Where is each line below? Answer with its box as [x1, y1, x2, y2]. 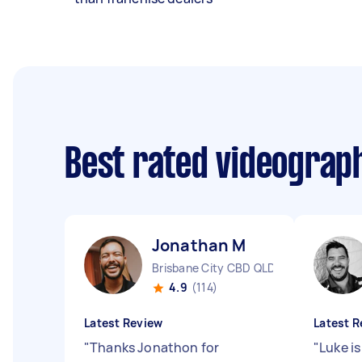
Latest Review [84, 315, 163, 330]
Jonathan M [152, 234, 246, 256]
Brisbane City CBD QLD [152, 260, 276, 276]
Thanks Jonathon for [90, 339, 220, 356]
